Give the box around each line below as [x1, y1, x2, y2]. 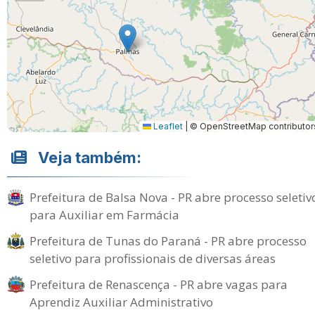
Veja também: [38, 148, 141, 167]
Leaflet [151, 121, 183, 131]
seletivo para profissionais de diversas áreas [30, 250, 276, 266]
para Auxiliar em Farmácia [30, 207, 179, 223]
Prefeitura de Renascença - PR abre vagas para [30, 276, 288, 292]
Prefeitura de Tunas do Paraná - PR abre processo [30, 233, 307, 249]
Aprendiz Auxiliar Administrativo [30, 294, 213, 310]
